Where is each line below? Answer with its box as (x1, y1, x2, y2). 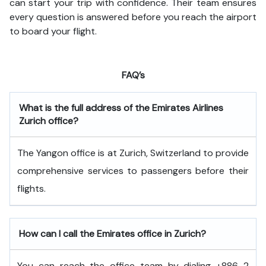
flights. (17, 182, 46, 195)
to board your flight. (9, 25, 99, 37)
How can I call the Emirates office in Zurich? (19, 227, 206, 240)
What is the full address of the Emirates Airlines (19, 102, 223, 114)
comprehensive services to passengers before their (17, 164, 249, 177)
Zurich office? (19, 115, 78, 127)
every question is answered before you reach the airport (9, 11, 256, 23)
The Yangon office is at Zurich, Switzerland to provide (17, 147, 249, 159)
